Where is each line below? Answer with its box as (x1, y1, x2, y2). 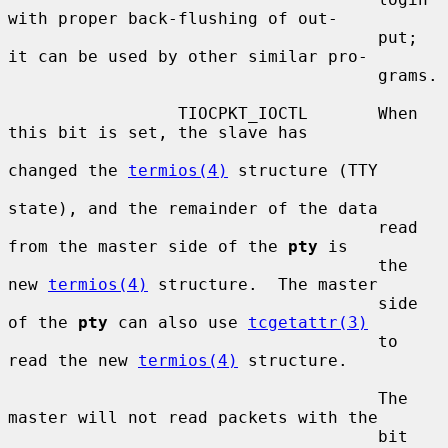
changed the (8, 160, 128, 180)
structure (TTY (228, 160, 378, 180)
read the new (8, 350, 138, 370)
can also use (108, 312, 248, 332)
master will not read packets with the (8, 407, 378, 427)
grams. (8, 65, 378, 85)
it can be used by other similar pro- (8, 46, 368, 66)
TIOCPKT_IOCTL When (8, 103, 178, 123)
